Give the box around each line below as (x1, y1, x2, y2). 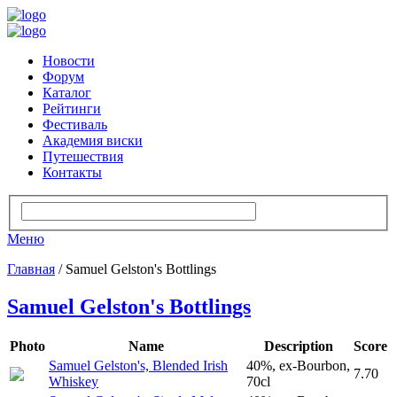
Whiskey (49, 374, 98, 390)
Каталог (43, 85, 91, 100)
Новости (43, 53, 95, 68)
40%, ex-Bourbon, (246, 358, 350, 374)
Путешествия (43, 149, 123, 164)
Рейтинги (43, 101, 101, 116)
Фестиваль (43, 117, 107, 132)
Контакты (43, 165, 102, 180)
